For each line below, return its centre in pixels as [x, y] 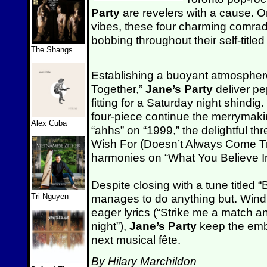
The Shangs [52, 50]
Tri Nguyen [50, 196]
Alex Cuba [49, 123]
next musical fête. [137, 240]
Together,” [118, 89]
